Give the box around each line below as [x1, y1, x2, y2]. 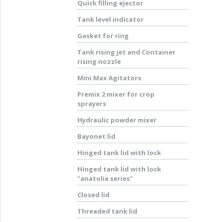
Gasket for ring [77, 31, 129, 40]
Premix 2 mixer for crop [77, 90, 155, 99]
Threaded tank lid [77, 207, 137, 216]
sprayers [77, 99, 106, 108]
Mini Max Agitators [77, 73, 141, 82]
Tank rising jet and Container [77, 48, 175, 56]
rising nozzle [77, 57, 121, 66]
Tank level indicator [77, 15, 144, 24]
